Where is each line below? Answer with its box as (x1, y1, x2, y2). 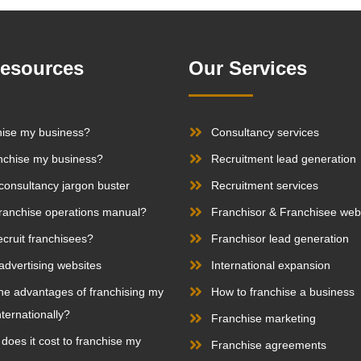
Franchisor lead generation (210, 232, 349, 246)
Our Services (189, 57, 307, 80)
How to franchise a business (210, 285, 355, 299)
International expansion (210, 259, 330, 272)
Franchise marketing (210, 312, 316, 326)
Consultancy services (210, 126, 319, 139)
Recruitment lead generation (210, 152, 356, 166)
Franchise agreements (210, 338, 326, 352)
